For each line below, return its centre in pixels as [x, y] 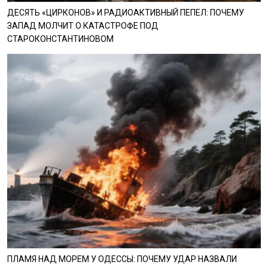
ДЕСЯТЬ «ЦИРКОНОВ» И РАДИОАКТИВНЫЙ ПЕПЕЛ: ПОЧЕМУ [125, 12]
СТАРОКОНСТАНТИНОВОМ [60, 39]
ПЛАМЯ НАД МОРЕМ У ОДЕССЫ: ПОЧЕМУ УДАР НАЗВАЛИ [122, 259]
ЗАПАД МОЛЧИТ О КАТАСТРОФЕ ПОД [83, 25]
